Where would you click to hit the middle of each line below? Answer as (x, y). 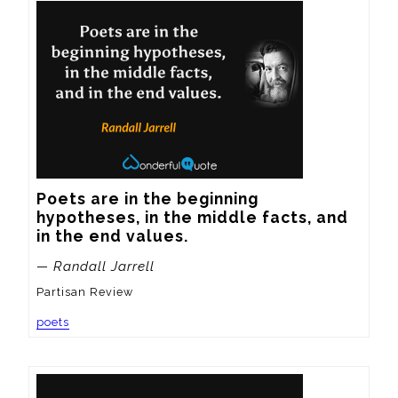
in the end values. (112, 235)
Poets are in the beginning (147, 198)
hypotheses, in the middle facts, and (192, 217)
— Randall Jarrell (96, 266)
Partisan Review (85, 292)
